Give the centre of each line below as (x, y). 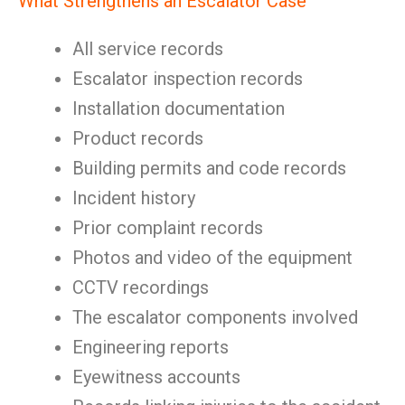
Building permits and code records (209, 168)
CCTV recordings (141, 287)
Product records (138, 138)
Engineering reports (151, 347)
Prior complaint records (168, 228)
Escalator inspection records (188, 79)
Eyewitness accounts (156, 377)
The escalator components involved (215, 317)
